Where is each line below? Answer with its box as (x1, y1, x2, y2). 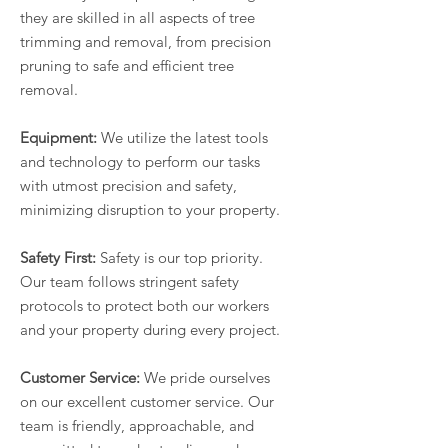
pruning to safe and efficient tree (20, 56, 234, 76)
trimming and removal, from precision (20, 32, 271, 52)
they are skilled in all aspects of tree (20, 8, 255, 28)
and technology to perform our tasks (20, 152, 260, 172)
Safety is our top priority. (96, 248, 263, 268)
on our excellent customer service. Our (20, 392, 274, 412)
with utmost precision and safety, (20, 176, 237, 196)
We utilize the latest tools (97, 128, 268, 148)
